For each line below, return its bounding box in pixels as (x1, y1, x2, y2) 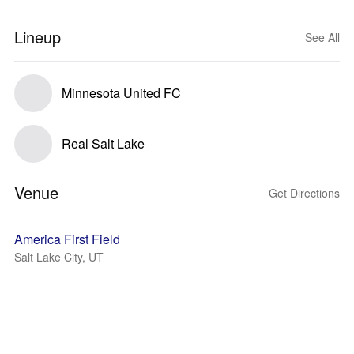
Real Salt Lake (62, 134, 145, 153)
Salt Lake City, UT (14, 249, 104, 265)
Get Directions (269, 185, 340, 201)
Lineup (14, 25, 61, 48)
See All (305, 29, 340, 45)
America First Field (14, 230, 120, 248)
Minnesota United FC (62, 84, 181, 102)
